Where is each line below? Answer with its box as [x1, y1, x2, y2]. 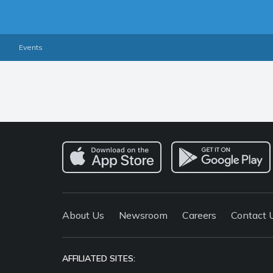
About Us [62, 209, 104, 221]
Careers [182, 209, 216, 221]
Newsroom [119, 209, 168, 221]
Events [19, 43, 43, 52]
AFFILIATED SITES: [62, 253, 135, 264]
